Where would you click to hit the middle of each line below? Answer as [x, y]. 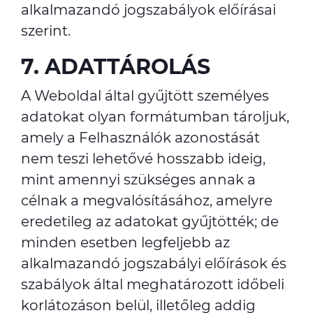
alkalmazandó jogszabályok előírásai [148, 10]
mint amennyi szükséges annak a [138, 180]
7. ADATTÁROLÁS [116, 67]
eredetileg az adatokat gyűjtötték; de [150, 221]
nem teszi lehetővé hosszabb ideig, [143, 159]
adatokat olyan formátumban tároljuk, [155, 117]
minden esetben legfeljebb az [125, 242]
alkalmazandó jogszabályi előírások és [154, 263]
